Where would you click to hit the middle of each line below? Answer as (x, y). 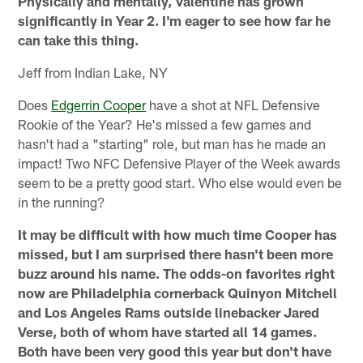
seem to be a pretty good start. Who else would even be (180, 182)
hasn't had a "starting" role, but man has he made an (172, 143)
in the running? (62, 201)
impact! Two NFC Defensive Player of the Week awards (179, 162)
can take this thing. (79, 39)
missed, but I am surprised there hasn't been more (176, 253)
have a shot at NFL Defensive (233, 104)
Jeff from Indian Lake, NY (93, 72)
